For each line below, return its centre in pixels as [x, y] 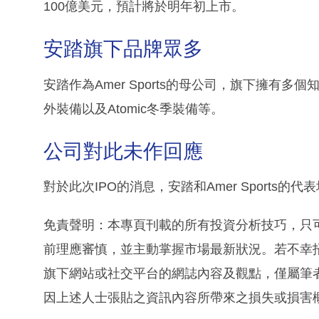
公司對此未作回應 [123, 151]
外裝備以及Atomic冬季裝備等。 [134, 109]
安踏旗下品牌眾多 [123, 49]
